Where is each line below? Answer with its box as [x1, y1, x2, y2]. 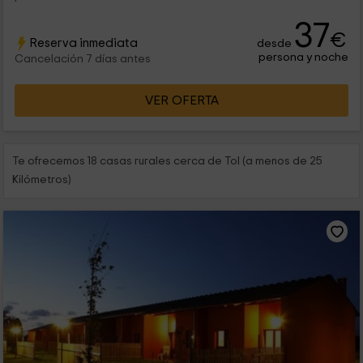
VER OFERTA [144, 94, 219, 108]
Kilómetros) [12, 174, 71, 186]
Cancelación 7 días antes [14, 53, 151, 66]
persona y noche [258, 51, 349, 64]
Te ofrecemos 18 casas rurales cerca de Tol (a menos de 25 [12, 156, 323, 168]
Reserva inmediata [28, 36, 138, 50]
